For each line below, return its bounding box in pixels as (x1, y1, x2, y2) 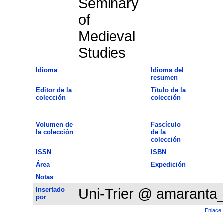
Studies (78, 44, 126, 61)
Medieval (78, 28, 135, 44)
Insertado (35, 185, 65, 193)
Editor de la (35, 86, 72, 94)
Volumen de (35, 120, 73, 128)
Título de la (150, 86, 186, 94)
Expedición (150, 160, 186, 168)
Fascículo (150, 120, 181, 128)
